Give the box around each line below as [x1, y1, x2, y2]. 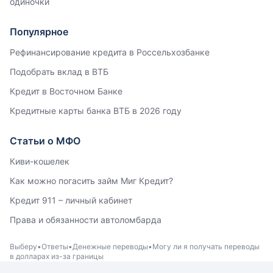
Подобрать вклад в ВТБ [10, 66, 108, 77]
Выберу [10, 242, 37, 251]
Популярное [10, 26, 68, 38]
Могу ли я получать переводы [152, 242, 260, 251]
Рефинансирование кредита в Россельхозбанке [10, 47, 210, 57]
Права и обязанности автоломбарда [10, 214, 161, 225]
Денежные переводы [73, 242, 148, 251]
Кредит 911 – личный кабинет [10, 195, 132, 205]
